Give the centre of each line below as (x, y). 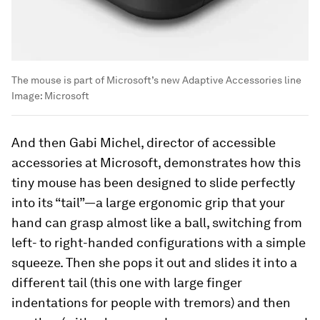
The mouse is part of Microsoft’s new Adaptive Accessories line (156, 80)
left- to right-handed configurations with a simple (159, 243)
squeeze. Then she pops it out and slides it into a (154, 263)
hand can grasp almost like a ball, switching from (157, 223)
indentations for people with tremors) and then (151, 303)
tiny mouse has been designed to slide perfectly (153, 183)
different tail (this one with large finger (127, 283)
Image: (28, 96)
